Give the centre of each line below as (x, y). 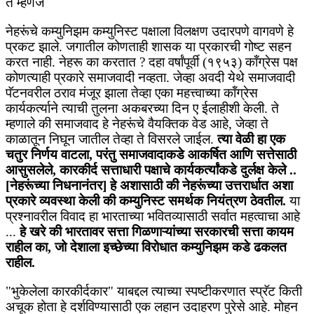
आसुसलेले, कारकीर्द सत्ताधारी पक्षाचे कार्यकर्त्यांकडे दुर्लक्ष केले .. (151, 170)
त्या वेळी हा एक (251, 139)
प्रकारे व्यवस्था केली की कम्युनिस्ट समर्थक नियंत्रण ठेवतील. (146, 201)
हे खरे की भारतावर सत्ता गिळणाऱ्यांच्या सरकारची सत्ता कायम (157, 232)
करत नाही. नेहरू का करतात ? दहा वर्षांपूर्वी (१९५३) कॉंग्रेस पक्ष (152, 62)
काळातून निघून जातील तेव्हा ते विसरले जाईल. (111, 139)
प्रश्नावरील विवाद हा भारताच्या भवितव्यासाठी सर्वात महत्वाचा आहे (153, 217)
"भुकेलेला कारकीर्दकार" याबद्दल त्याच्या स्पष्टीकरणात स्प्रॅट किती (154, 292)
